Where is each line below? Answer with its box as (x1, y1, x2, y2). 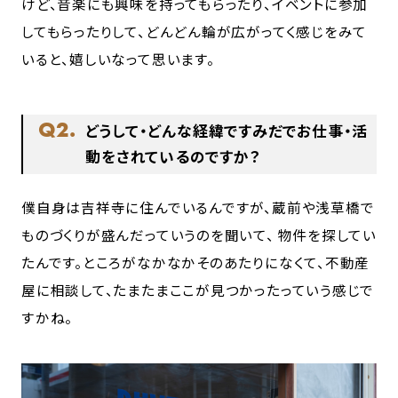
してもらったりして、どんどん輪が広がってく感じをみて (21, 20, 368, 41)
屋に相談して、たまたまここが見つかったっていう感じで (21, 279, 375, 299)
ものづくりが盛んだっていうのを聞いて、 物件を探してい (21, 224, 377, 244)
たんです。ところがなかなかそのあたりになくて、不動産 (21, 251, 370, 272)
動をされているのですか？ (85, 146, 261, 168)
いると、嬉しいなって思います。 (21, 48, 215, 68)
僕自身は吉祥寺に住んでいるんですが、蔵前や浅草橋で (21, 196, 375, 217)
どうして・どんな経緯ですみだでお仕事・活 (84, 120, 369, 142)
